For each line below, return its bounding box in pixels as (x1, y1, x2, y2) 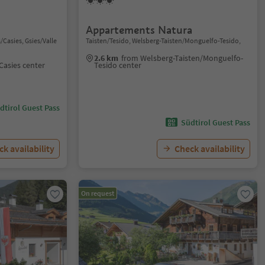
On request (81, 189, 115, 198)
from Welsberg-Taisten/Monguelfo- (121, 53, 244, 63)
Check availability (174, 143, 245, 154)
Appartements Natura (86, 23, 193, 37)
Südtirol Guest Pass (180, 117, 250, 128)
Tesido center (94, 60, 142, 70)
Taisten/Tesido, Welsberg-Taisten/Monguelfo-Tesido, (86, 36, 241, 45)
